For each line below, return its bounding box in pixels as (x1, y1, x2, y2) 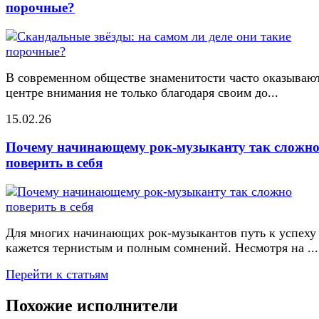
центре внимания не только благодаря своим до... (6, 85, 278, 100)
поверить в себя (6, 155, 103, 171)
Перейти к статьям (6, 267, 108, 281)
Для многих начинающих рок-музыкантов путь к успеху (6, 226, 316, 240)
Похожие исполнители (6, 296, 178, 315)
